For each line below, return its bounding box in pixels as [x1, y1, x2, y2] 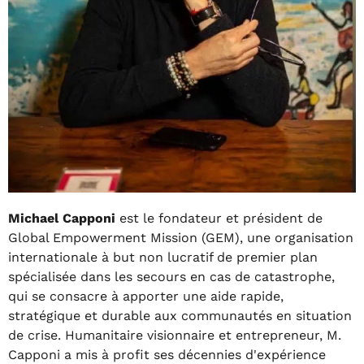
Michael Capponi [8, 210, 115, 226]
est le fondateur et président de [115, 210, 323, 226]
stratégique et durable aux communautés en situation [8, 308, 352, 323]
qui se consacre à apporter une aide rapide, [8, 288, 284, 304]
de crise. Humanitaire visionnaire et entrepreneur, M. [8, 327, 341, 343]
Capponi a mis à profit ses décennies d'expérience [8, 347, 326, 362]
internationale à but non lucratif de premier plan [8, 249, 318, 265]
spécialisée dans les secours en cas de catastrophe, [8, 269, 335, 284]
